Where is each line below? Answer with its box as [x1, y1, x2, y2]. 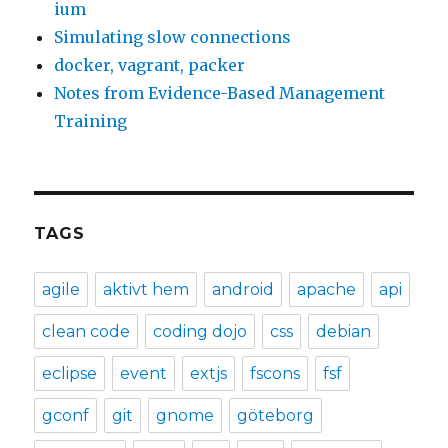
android [212, 280, 275, 300]
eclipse [42, 364, 98, 384]
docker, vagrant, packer [54, 55, 246, 76]
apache [297, 280, 357, 300]
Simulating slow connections [54, 27, 292, 48]
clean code [42, 322, 131, 342]
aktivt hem [103, 280, 190, 300]
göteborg [237, 406, 315, 426]
